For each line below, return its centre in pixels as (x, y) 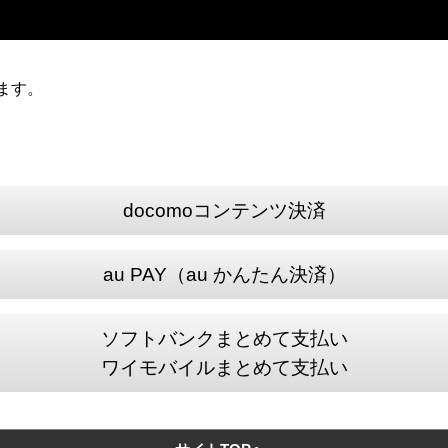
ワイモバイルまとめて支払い (224, 367)
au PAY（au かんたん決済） (224, 274)
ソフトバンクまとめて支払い (224, 338)
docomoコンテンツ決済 (224, 210)
